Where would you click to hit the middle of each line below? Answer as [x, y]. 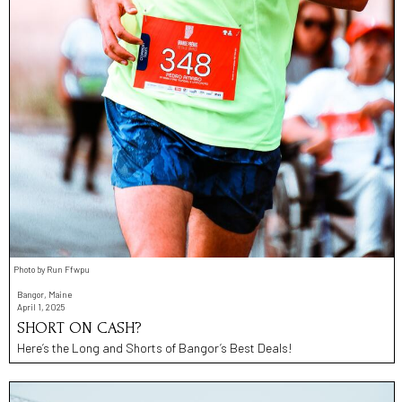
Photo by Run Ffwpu [52, 270]
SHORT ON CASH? [79, 328]
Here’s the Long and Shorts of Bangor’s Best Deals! [155, 348]
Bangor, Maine [44, 295]
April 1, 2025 [41, 307]
